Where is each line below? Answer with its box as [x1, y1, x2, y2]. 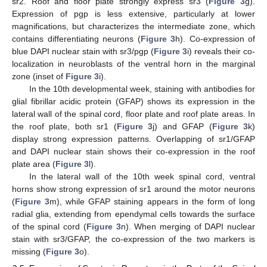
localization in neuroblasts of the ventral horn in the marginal [12, 59, 255, 69]
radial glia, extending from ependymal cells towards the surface [12, 209, 255, 219]
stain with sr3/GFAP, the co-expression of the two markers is [12, 234, 255, 244]
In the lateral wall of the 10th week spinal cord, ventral [29, 172, 255, 182]
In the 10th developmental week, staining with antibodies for [29, 84, 255, 94]
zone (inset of [12, 72, 66, 82]
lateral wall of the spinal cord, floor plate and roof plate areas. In [12, 109, 255, 119]
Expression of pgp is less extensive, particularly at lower [12, 9, 255, 19]
